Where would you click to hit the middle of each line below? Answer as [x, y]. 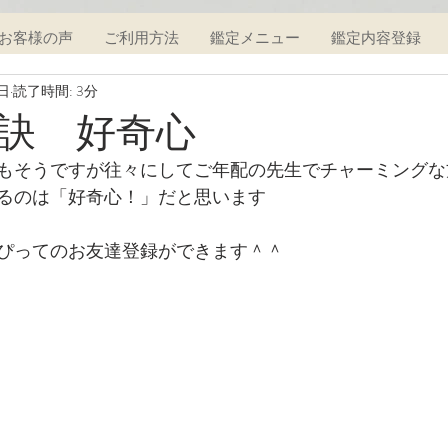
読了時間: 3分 [55, 90]
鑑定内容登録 [376, 37]
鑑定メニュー [255, 37]
